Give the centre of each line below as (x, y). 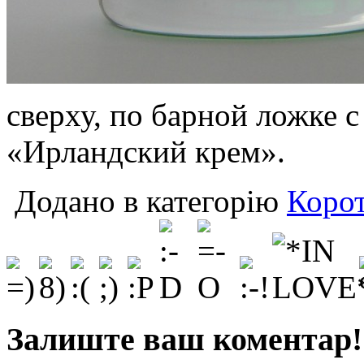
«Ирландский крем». (146, 151)
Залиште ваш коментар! (184, 340)
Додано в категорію (147, 201)
